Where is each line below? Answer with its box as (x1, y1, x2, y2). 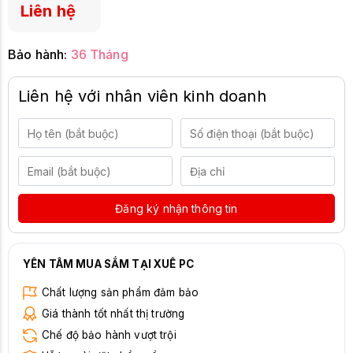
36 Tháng (70, 46, 128, 62)
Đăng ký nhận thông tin (115, 202, 238, 215)
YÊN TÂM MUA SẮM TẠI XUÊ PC (23, 258, 194, 270)
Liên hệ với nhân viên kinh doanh (18, 87, 266, 106)
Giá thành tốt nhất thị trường (42, 307, 185, 320)
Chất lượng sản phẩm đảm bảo (42, 286, 199, 299)
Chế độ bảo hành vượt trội (42, 329, 176, 341)
